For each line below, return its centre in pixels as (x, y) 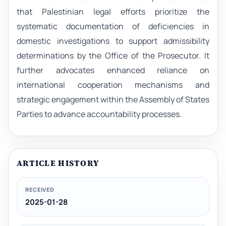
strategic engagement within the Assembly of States (113, 100)
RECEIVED (40, 190)
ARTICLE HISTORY (58, 163)
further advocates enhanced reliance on (113, 70)
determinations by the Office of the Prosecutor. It (113, 56)
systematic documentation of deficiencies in (113, 26)
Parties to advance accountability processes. (99, 114)
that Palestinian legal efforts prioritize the (113, 12)
